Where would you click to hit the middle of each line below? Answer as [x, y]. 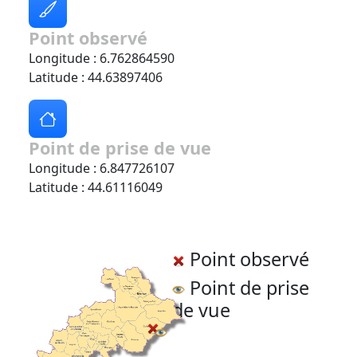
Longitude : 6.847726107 [102, 169]
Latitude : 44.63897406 [96, 78]
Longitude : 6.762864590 [102, 59]
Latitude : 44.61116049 [96, 188]
